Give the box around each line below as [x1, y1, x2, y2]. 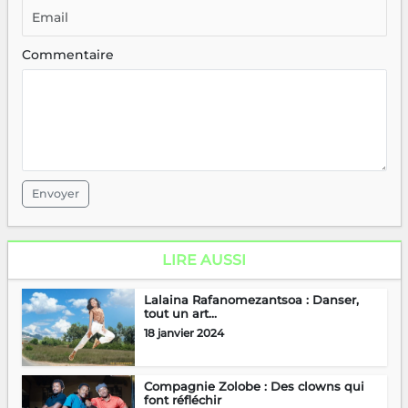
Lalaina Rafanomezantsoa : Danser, [143, 291, 359, 307]
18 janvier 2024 [143, 325, 224, 340]
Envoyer [31, 186, 79, 200]
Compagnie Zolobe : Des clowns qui [143, 378, 364, 393]
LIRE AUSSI [162, 250, 246, 269]
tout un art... [143, 305, 217, 321]
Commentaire [21, 46, 114, 63]
